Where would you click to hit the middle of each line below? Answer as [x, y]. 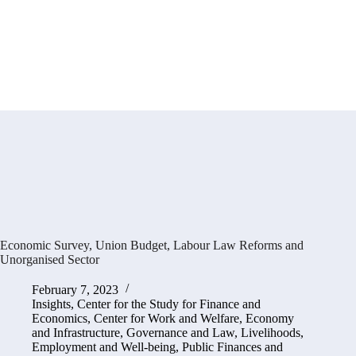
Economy [270, 318]
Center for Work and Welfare [166, 318]
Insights [51, 304]
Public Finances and [232, 346]
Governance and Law [180, 332]
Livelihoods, [272, 332]
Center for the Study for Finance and [169, 304]
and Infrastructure [76, 332]
